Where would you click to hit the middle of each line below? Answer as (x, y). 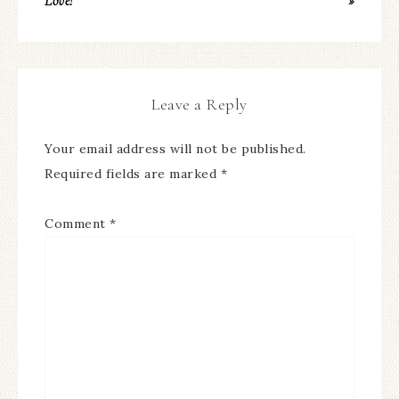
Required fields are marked (133, 173)
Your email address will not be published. (175, 148)
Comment (77, 223)
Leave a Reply (199, 104)
